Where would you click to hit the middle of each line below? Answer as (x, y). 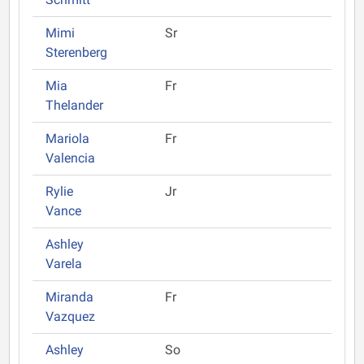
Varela (64, 264)
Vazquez (70, 316)
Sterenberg (76, 52)
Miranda (69, 297)
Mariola (67, 139)
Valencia (70, 158)
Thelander (74, 105)
